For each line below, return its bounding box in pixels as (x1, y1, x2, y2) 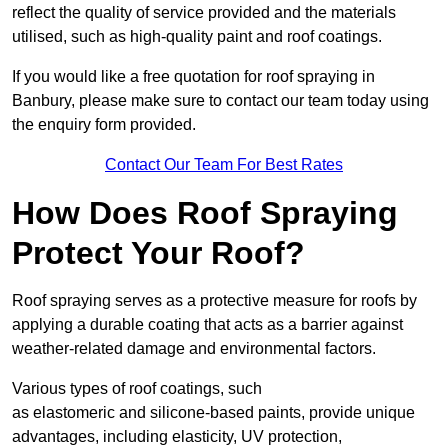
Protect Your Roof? (12, 235, 305, 272)
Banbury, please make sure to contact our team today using (12, 92, 429, 110)
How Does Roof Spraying (12, 195, 398, 232)
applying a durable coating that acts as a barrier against (12, 316, 403, 334)
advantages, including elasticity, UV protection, (12, 428, 342, 446)
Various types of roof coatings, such (12, 380, 262, 398)
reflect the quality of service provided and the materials (12, 4, 396, 22)
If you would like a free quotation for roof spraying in (12, 68, 375, 86)
